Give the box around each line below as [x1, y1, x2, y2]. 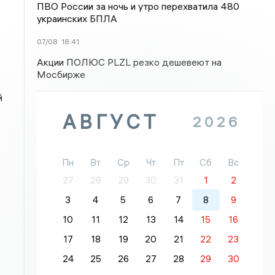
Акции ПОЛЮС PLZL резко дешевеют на [37, 56, 222, 68]
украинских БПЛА [37, 12, 118, 25]
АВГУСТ [63, 110, 160, 134]
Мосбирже [37, 68, 86, 80]
